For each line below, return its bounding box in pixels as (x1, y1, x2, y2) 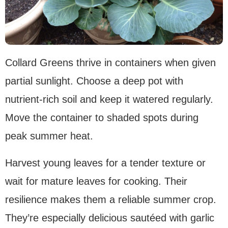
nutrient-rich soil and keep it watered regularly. (5, 94, 213, 105)
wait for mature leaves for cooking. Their (5, 176, 187, 187)
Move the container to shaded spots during (5, 112, 198, 124)
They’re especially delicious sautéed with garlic (5, 212, 214, 224)
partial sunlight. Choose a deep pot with (5, 75, 183, 87)
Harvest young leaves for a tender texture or (5, 157, 206, 169)
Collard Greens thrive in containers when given (5, 57, 216, 69)
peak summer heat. (5, 130, 93, 142)
